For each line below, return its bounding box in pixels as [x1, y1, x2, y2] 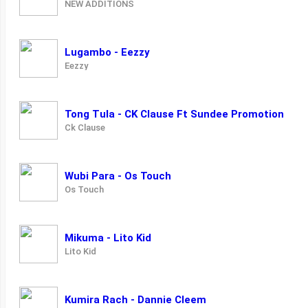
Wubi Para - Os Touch [65, 170, 171, 183]
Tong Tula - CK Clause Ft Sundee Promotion [65, 108, 284, 121]
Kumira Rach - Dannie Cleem [65, 294, 206, 307]
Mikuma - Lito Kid [65, 232, 151, 245]
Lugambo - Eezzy [65, 46, 150, 59]
